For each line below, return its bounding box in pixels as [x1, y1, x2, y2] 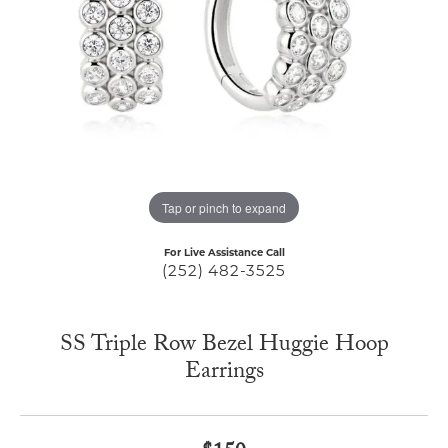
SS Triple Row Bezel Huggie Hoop [59, 327, 389, 367]
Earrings [184, 354, 264, 394]
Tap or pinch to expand [162, 198, 286, 216]
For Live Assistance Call [163, 249, 285, 259]
